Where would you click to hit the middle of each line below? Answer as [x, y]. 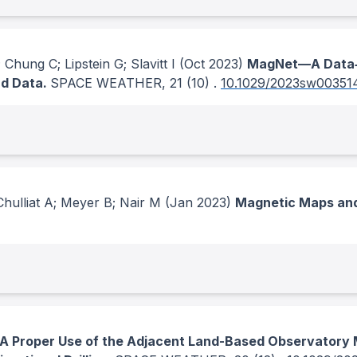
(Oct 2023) [209, 64]
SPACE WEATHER [106, 83]
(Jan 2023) [196, 202]
